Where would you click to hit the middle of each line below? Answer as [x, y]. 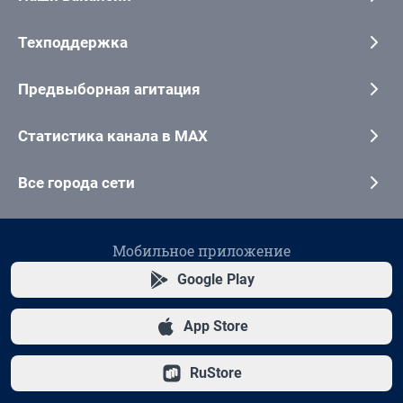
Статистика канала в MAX [113, 136]
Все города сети [76, 183]
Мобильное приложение [201, 251]
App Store [216, 327]
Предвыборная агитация [109, 90]
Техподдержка [73, 43]
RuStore [216, 373]
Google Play [216, 280]
